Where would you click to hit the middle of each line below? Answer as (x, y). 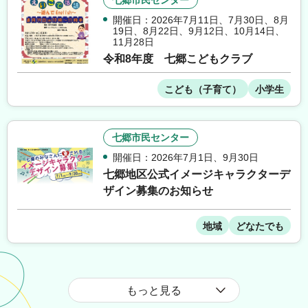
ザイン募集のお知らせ (158, 191)
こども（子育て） (203, 89)
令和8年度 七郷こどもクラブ (178, 59)
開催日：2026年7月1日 (163, 157)
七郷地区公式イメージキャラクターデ (197, 174)
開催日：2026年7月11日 (166, 20)
